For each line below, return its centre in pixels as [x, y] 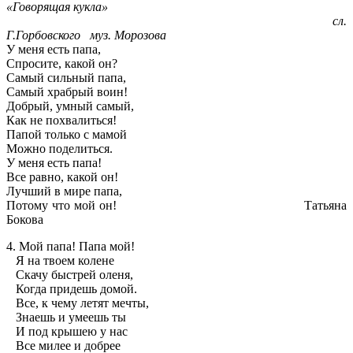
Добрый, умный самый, [70, 106]
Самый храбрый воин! [67, 92]
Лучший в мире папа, [64, 191]
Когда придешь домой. [72, 289]
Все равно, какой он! [62, 177]
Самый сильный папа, [66, 78]
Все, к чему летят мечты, [78, 303]
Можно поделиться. [59, 149]
